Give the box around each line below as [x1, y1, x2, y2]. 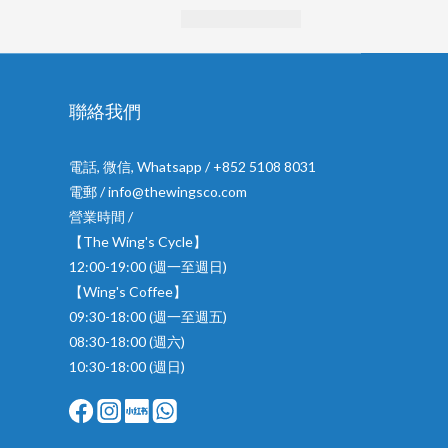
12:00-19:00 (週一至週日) [68, 258, 227, 275]
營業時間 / [68, 208, 136, 225]
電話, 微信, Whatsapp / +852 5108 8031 [68, 158, 316, 175]
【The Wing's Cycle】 [68, 233, 207, 250]
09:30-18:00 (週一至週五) [68, 308, 227, 325]
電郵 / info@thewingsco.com [68, 183, 247, 200]
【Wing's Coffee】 [68, 283, 187, 300]
